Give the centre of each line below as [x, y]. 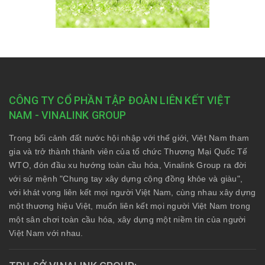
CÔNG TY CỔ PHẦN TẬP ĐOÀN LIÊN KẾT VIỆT [120, 101]
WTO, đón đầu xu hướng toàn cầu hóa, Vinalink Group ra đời [128, 165]
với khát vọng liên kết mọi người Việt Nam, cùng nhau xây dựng [132, 193]
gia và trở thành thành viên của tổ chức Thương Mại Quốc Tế [128, 152]
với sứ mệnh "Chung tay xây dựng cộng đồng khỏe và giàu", [126, 179]
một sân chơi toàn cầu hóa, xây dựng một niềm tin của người [127, 220]
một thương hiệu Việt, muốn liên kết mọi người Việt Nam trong [130, 206]
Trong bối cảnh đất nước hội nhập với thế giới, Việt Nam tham [129, 138]
